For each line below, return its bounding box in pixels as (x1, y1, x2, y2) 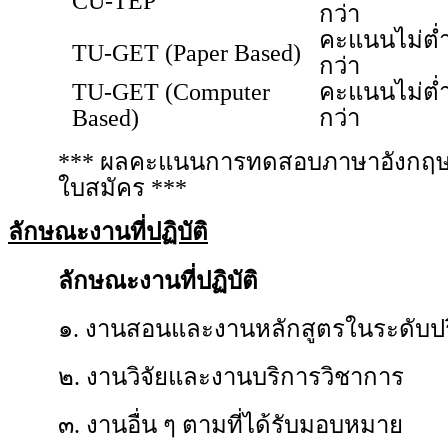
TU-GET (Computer (72, 79, 270, 105)
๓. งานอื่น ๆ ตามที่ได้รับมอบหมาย (58, 412, 403, 438)
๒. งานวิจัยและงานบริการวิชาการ (58, 364, 404, 390)
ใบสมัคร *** (58, 175, 187, 201)
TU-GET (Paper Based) (72, 40, 301, 66)
